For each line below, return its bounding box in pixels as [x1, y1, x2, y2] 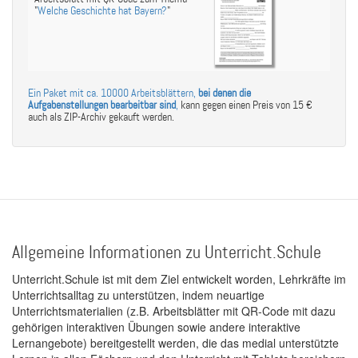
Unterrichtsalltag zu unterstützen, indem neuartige [12, 287, 265, 303]
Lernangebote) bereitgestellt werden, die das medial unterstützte [12, 335, 339, 351]
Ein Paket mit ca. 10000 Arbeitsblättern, [28, 86, 198, 100]
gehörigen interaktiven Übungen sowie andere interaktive [12, 319, 300, 335]
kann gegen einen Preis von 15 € [178, 98, 312, 112]
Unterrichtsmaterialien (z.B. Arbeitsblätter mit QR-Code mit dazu [12, 303, 336, 319]
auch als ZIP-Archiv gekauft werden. [28, 110, 174, 124]
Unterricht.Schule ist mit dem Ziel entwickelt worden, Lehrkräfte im [12, 271, 346, 287]
